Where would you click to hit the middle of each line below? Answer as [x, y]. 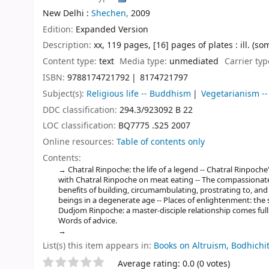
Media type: [145, 62]
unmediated [194, 62]
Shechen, [110, 13]
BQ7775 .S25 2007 [154, 126]
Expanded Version [112, 29]
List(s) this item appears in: [98, 246]
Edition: [59, 29]
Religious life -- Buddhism [139, 94]
